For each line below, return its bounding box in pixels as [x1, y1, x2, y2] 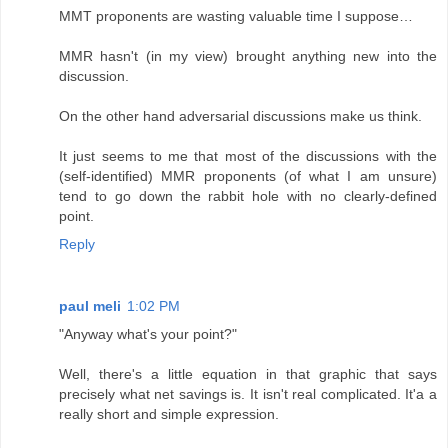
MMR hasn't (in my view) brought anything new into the [59, 48, 437, 65]
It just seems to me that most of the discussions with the [59, 148, 437, 165]
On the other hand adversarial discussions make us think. [59, 108, 422, 125]
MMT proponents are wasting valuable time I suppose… [59, 8, 413, 25]
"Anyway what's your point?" [59, 326, 237, 343]
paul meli [59, 298, 121, 315]
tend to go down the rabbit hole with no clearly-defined [59, 188, 437, 205]
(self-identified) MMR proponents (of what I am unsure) [59, 168, 437, 185]
